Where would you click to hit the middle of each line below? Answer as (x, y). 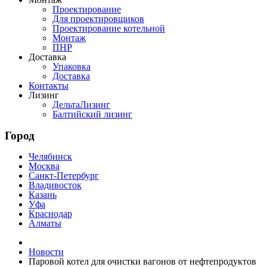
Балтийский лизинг (92, 114)
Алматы (45, 223)
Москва (44, 166)
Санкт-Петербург (64, 176)
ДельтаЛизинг (81, 105)
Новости (46, 252)
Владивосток (55, 185)
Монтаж (69, 38)
